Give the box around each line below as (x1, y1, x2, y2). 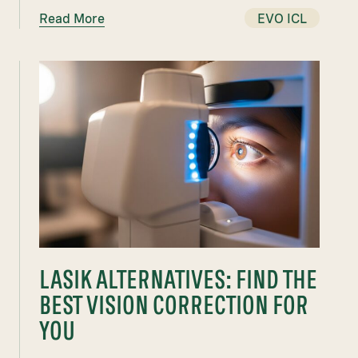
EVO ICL (257, 11, 307, 26)
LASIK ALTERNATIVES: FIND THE (39, 264, 317, 295)
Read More (39, 11, 105, 26)
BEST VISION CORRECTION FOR (39, 289, 308, 320)
